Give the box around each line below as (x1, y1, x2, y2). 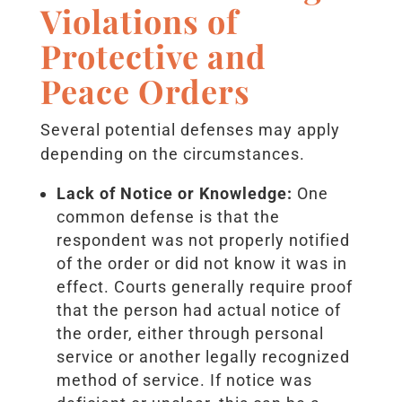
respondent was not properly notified (56, 230, 350, 249)
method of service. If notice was (56, 370, 312, 389)
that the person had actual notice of (56, 300, 341, 319)
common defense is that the (56, 206, 280, 226)
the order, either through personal (56, 323, 324, 343)
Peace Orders (39, 68, 250, 112)
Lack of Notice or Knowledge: (56, 183, 293, 203)
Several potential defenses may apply (39, 119, 340, 139)
